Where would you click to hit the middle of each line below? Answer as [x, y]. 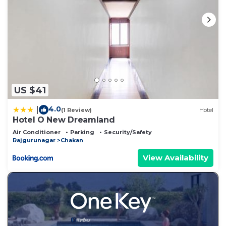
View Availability [176, 158]
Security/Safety [128, 132]
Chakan [72, 140]
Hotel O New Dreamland [64, 120]
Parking [82, 132]
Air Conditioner [37, 132]
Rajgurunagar [34, 140]
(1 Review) [76, 110]
